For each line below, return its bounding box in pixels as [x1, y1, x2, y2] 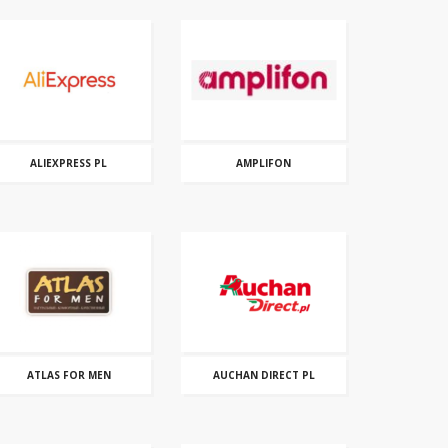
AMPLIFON [236, 156, 291, 170]
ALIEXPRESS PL [30, 156, 107, 170]
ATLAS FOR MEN [26, 368, 111, 382]
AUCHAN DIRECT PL [212, 368, 315, 382]
